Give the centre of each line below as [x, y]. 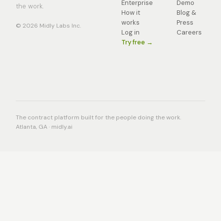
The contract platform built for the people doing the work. [98, 117]
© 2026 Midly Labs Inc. [48, 26]
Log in [131, 32]
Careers [189, 32]
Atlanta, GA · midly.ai [44, 127]
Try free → [137, 42]
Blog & [187, 13]
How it [131, 13]
